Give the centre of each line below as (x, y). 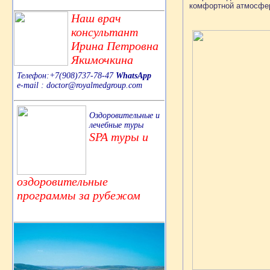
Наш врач (96, 18)
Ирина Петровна (115, 46)
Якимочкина (102, 59)
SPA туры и (119, 137)
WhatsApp (133, 75)
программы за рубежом (79, 195)
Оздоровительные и (124, 115)
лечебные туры (116, 125)
